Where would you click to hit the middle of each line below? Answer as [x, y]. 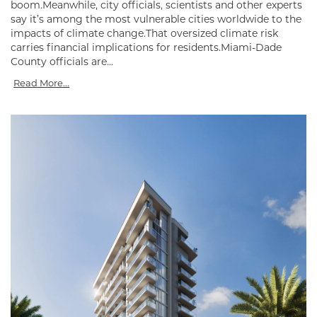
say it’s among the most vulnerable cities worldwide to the [156, 19]
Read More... [42, 82]
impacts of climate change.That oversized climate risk [144, 33]
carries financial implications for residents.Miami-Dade [146, 47]
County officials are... [62, 61]
